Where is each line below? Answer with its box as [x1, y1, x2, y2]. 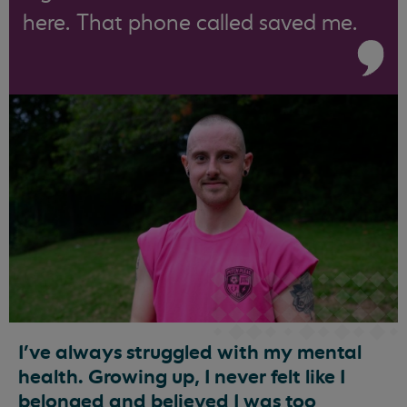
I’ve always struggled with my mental [18, 340, 362, 364]
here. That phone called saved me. [23, 10, 358, 36]
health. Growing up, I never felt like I [18, 364, 345, 389]
